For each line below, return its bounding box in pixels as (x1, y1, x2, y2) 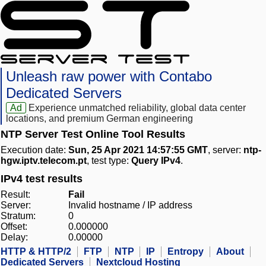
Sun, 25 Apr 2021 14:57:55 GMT (68, 145, 208, 156)
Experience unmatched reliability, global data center (28, 103, 246, 113)
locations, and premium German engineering (6, 113, 193, 124)
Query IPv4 (131, 156, 180, 166)
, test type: (87, 156, 131, 166)
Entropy (167, 246, 204, 257)
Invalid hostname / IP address (68, 200, 192, 211)
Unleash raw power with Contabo (6, 68, 212, 85)
